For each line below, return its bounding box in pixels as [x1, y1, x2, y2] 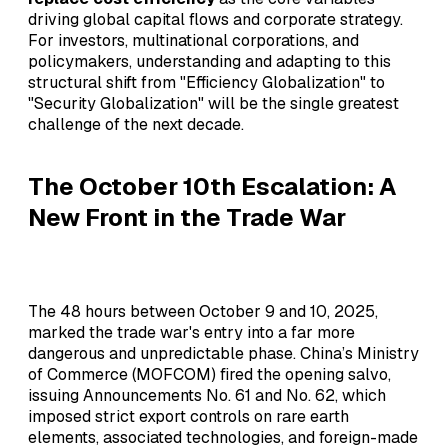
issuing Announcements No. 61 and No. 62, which [28, 385, 386, 407]
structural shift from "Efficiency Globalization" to [28, 72, 385, 94]
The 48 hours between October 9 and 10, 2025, [28, 301, 378, 323]
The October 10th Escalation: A [28, 171, 397, 203]
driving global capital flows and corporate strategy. [28, 9, 403, 31]
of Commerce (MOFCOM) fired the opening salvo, [28, 364, 391, 386]
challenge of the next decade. [28, 114, 244, 136]
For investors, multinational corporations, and [28, 30, 359, 52]
